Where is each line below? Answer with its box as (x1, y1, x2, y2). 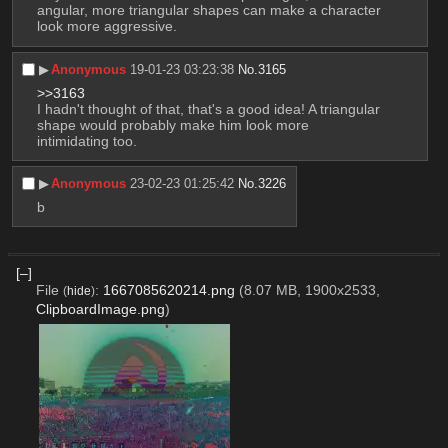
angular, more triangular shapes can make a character (36, 2, 381, 19)
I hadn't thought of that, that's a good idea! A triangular (36, 100, 380, 117)
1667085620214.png (102, 282, 235, 299)
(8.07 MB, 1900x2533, (238, 282, 380, 299)
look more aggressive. (36, 18, 177, 35)
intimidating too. (36, 132, 137, 149)
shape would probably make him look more (36, 116, 309, 133)
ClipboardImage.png (35, 301, 165, 318)
